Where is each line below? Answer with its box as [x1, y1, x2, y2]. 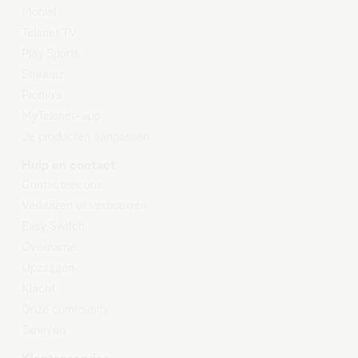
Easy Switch [21, 221, 85, 233]
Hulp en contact [21, 159, 115, 173]
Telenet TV [21, 27, 77, 40]
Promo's [21, 89, 62, 102]
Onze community [21, 304, 109, 316]
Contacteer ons [21, 179, 102, 192]
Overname [21, 241, 76, 254]
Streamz [21, 69, 64, 82]
